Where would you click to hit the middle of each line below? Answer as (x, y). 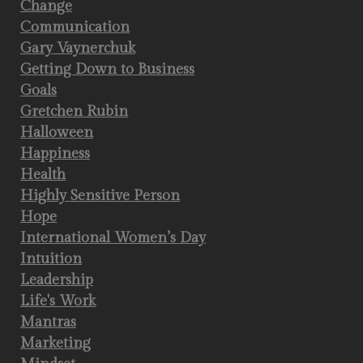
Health (43, 175)
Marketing (56, 343)
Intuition (51, 259)
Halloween (57, 132)
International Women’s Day (113, 238)
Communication (75, 27)
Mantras (48, 322)
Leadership (57, 280)
